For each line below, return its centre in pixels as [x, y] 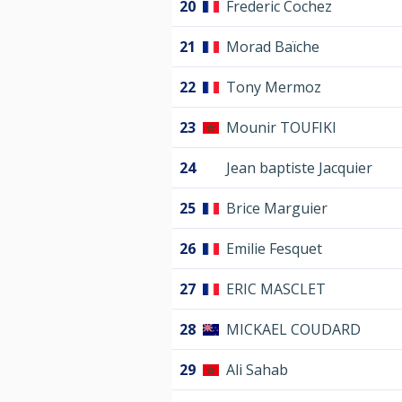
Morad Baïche [273, 47]
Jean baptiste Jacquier [299, 168]
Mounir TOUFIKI [281, 128]
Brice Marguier [277, 209]
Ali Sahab [257, 370]
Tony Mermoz [274, 87]
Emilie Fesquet [274, 249]
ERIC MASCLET [276, 289]
